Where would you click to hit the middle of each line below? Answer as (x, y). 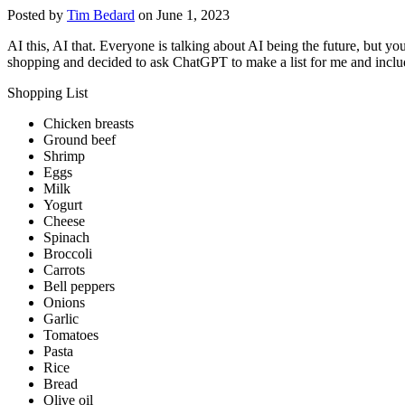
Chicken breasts (89, 123)
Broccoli (68, 253)
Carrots (64, 269)
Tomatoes (71, 334)
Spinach (66, 237)
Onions (64, 302)
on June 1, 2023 (182, 14)
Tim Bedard (101, 14)
